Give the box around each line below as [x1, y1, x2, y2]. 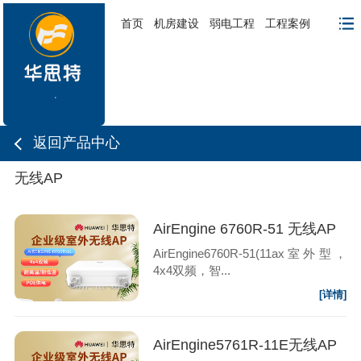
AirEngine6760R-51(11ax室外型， [152, 246, 347, 260]
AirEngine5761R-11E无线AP [152, 337, 337, 354]
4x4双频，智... [152, 263, 230, 277]
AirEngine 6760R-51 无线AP [152, 221, 336, 238]
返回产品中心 [33, 135, 121, 151]
